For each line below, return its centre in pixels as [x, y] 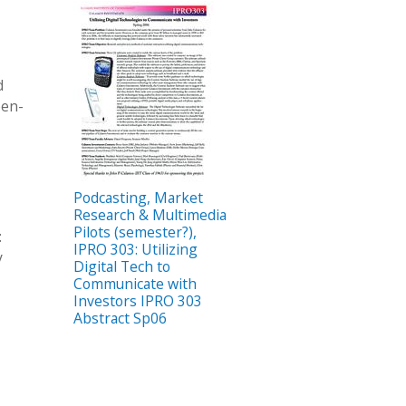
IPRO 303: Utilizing [135, 249]
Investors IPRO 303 [138, 300]
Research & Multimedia [150, 214]
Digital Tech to [122, 266]
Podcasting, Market [138, 197]
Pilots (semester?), [135, 232]
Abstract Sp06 [120, 318]
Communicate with [135, 283]
